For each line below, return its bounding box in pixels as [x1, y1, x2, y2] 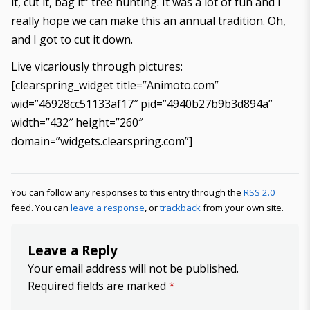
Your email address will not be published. [28, 261, 239, 276]
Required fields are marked [28, 278, 169, 293]
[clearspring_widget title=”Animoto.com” [11, 77, 219, 93]
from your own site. [201, 201, 284, 214]
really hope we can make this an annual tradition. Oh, [11, 13, 286, 28]
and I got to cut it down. [11, 32, 133, 47]
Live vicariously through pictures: [11, 59, 183, 74]
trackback [160, 201, 201, 214]
